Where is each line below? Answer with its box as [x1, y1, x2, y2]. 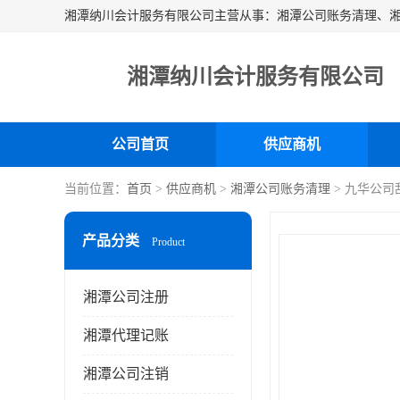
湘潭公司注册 [83, 289, 169, 304]
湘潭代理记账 [83, 328, 169, 343]
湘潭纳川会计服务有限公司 [127, 65, 384, 88]
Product [152, 236, 185, 248]
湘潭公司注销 [83, 366, 169, 381]
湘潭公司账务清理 [230, 182, 330, 196]
